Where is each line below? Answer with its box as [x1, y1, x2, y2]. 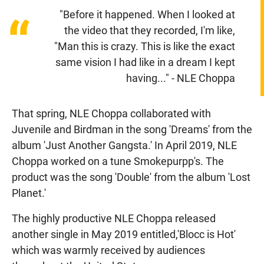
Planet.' [12, 186, 46, 199]
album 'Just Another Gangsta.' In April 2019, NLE [12, 138, 237, 151]
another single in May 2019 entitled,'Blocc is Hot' [12, 227, 236, 240]
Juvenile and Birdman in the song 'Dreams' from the [12, 123, 252, 136]
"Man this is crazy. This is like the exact [54, 39, 235, 52]
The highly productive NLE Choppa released [12, 212, 216, 225]
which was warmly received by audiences [12, 243, 205, 256]
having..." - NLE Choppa [126, 71, 235, 84]
